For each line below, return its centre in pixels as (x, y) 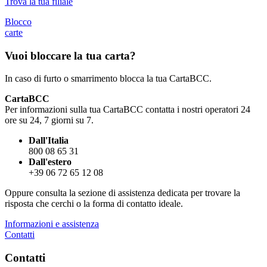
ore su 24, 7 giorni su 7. (49, 120)
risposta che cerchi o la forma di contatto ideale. (94, 204)
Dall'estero (50, 162)
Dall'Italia (49, 141)
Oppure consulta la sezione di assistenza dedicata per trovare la (122, 193)
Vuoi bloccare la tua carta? (70, 55)
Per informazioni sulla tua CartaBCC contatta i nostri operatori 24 (128, 110)
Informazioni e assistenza (52, 224)
